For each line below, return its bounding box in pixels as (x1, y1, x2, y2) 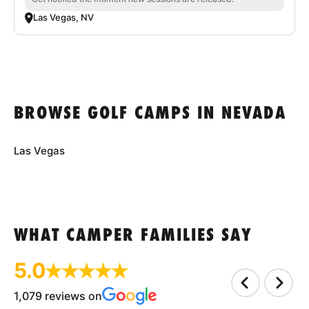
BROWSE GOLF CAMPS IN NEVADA (14, 105, 286, 124)
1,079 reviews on (14, 289, 102, 303)
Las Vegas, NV (33, 12, 94, 23)
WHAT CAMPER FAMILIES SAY (14, 227, 252, 246)
